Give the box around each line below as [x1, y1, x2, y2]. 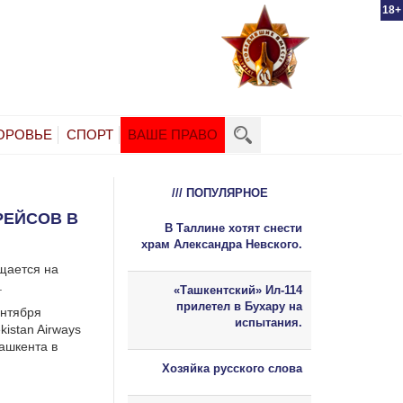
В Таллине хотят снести [165, 220, 302, 235]
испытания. [235, 315, 302, 329]
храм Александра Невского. [141, 237, 302, 251]
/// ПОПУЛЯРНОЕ [171, 185, 268, 200]
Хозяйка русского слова [162, 361, 302, 375]
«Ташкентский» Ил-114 [174, 282, 302, 297]
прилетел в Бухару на [176, 299, 302, 313]
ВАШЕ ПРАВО [128, 126, 218, 142]
